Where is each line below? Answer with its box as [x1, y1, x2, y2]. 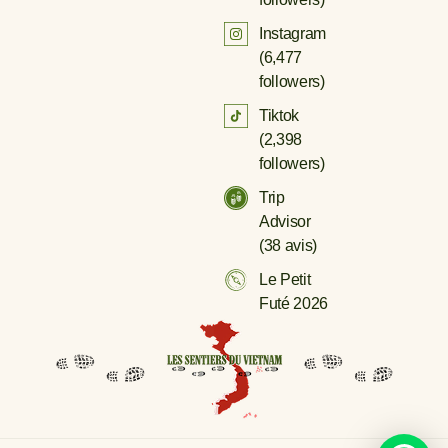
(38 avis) [259, 237, 318, 255]
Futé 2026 [259, 295, 329, 313]
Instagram [259, 25, 327, 43]
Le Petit [259, 271, 311, 289]
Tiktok [259, 107, 300, 125]
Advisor [259, 213, 311, 231]
